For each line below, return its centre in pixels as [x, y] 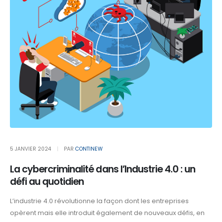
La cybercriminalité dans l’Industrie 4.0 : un [103, 169]
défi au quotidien [47, 181]
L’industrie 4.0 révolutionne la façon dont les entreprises [99, 201]
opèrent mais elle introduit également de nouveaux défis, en [107, 213]
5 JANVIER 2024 [30, 149]
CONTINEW [89, 149]
